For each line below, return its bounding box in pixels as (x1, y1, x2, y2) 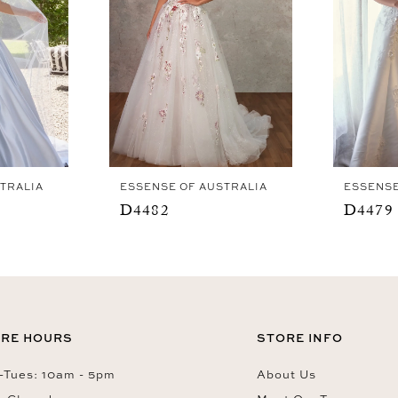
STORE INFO (257, 329, 344, 346)
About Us (257, 365, 317, 382)
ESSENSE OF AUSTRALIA (120, 180, 267, 194)
